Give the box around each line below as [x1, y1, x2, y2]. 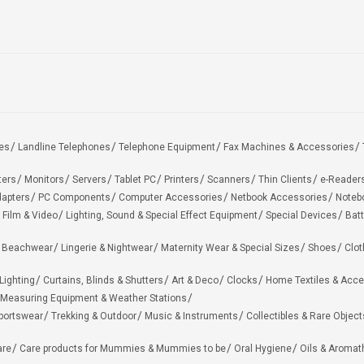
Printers [164, 174, 199, 185]
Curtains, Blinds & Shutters [43, 275, 163, 286]
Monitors [24, 174, 64, 185]
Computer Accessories [119, 192, 223, 203]
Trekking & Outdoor [51, 310, 136, 322]
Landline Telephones [18, 141, 110, 153]
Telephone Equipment [119, 141, 215, 153]
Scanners [207, 174, 250, 185]
